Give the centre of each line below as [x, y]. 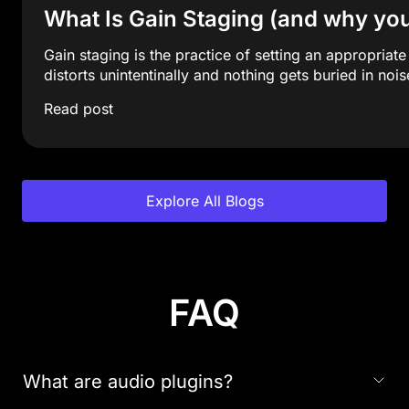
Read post [79, 109]
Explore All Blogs [204, 201]
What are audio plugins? [128, 382]
